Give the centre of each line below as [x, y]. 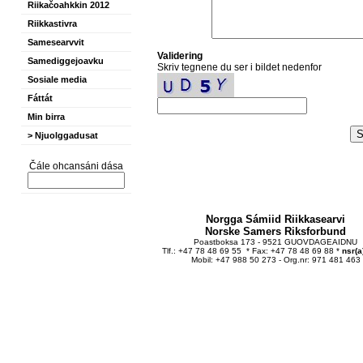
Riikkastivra [52, 23]
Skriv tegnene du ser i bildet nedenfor [239, 68]
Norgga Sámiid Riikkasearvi [275, 219]
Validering [180, 56]
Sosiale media [57, 79]
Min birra [46, 117]
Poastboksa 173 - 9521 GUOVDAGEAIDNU [275, 242]
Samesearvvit [56, 42]
